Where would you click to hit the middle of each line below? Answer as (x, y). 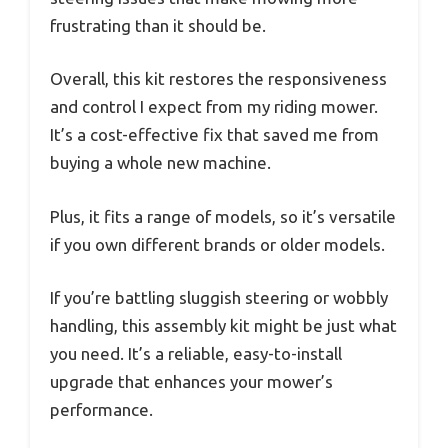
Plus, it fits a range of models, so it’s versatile (223, 216)
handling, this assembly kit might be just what (223, 326)
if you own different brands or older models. (217, 244)
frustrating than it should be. (158, 25)
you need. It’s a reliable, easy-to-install (196, 354)
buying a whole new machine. (160, 163)
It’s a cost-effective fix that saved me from (214, 135)
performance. (101, 410)
